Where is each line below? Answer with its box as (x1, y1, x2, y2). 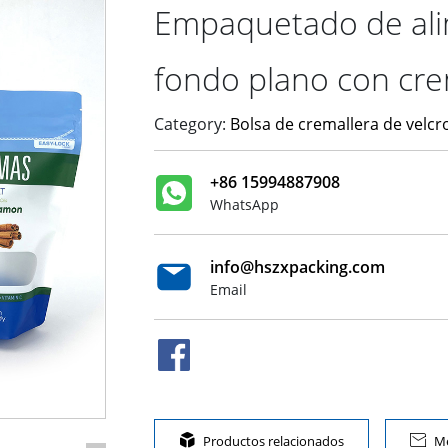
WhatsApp (209, 195, 279, 215)
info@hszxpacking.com (209, 255, 385, 278)
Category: (153, 113, 226, 135)
